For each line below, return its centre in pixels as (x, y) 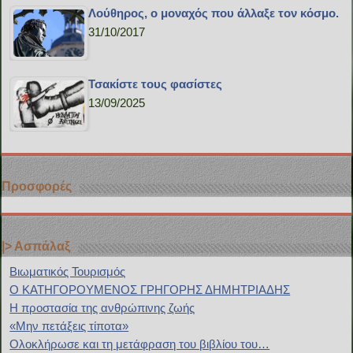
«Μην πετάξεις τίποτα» (69, 326)
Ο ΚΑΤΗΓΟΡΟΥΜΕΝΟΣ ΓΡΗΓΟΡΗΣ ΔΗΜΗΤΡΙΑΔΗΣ (150, 290)
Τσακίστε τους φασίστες (156, 84)
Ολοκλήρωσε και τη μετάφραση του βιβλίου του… (140, 344)
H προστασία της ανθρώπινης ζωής (102, 308)
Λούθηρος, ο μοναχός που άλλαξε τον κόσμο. (214, 13)
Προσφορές (37, 187)
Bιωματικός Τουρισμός (68, 272)
